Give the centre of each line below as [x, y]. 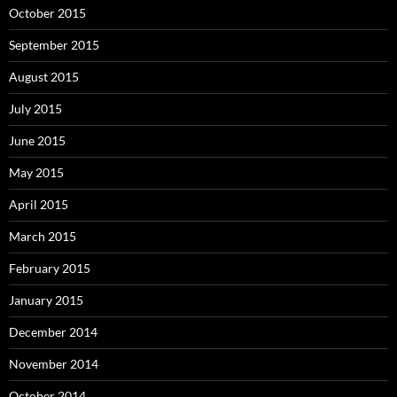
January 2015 [46, 300]
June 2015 [37, 141]
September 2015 [54, 45]
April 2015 [39, 205]
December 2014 [53, 332]
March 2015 [43, 237]
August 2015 [44, 77]
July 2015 [35, 109]
